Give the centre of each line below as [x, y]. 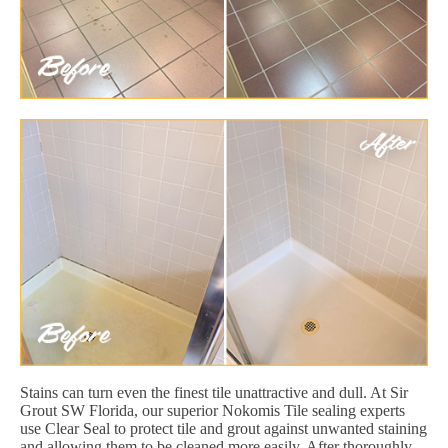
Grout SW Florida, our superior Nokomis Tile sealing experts [212, 410]
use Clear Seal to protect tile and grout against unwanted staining [223, 428]
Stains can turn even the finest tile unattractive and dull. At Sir [214, 392]
